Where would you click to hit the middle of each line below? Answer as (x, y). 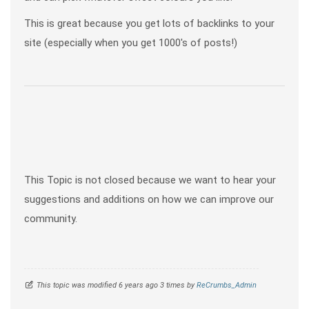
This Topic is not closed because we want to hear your (150, 180)
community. (51, 218)
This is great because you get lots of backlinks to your (149, 23)
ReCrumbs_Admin (227, 285)
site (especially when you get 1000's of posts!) (131, 43)
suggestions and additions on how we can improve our (149, 199)
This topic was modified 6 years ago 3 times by (117, 285)
